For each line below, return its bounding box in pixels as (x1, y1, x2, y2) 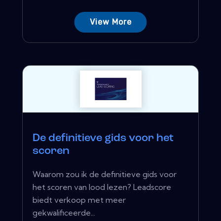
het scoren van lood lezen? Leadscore (33, 182, 171, 192)
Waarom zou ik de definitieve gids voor (33, 169, 177, 179)
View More (89, 17, 132, 27)
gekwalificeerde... (33, 207, 95, 218)
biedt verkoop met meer (33, 194, 126, 205)
